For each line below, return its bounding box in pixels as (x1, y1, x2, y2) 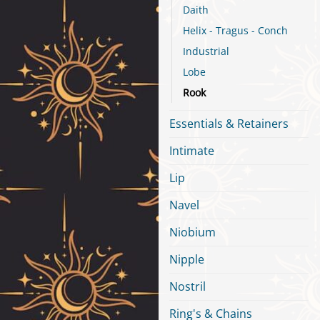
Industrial (183, 44, 229, 59)
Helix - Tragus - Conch (183, 24, 288, 38)
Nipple (169, 251, 204, 268)
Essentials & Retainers (169, 116, 289, 132)
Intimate (169, 143, 214, 159)
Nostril (169, 279, 206, 295)
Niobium (169, 224, 216, 241)
